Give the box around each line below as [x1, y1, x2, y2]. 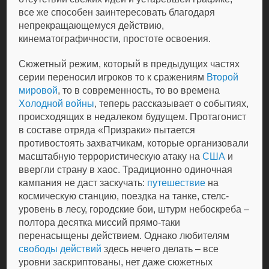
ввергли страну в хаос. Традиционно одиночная [19, 165, 233, 175]
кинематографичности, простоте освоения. [19, 34, 211, 44]
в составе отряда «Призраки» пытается [19, 125, 196, 135]
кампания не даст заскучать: [19, 178, 148, 188]
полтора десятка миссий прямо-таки [19, 217, 181, 228]
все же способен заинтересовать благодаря [19, 7, 216, 17]
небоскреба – [187, 204, 250, 214]
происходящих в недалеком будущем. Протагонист [19, 112, 247, 122]
